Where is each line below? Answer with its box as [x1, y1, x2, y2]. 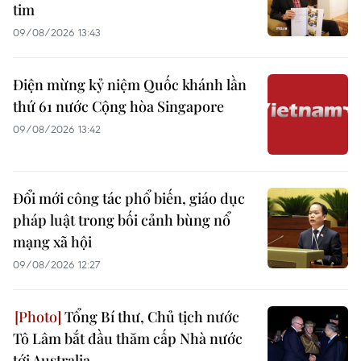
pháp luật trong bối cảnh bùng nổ [13, 210, 230, 230]
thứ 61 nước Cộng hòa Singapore [13, 96, 224, 116]
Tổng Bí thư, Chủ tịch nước [61, 306, 239, 326]
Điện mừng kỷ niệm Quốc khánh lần [13, 74, 247, 94]
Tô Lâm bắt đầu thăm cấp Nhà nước [13, 328, 243, 348]
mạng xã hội [13, 231, 92, 251]
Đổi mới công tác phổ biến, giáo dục [13, 188, 245, 208]
